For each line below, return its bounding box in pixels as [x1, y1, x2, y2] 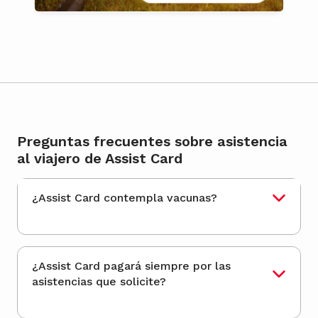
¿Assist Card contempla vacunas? [167, 191, 217, 205]
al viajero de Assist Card [17, 150, 182, 168]
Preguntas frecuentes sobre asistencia [17, 133, 287, 150]
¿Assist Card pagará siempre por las [32, 259, 231, 273]
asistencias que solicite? [32, 275, 166, 289]
